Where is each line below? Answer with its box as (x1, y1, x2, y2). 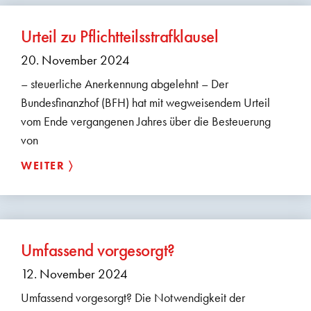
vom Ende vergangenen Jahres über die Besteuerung (21, 112, 271, 129)
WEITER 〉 (21, 158, 73, 173)
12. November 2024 (21, 264, 128, 283)
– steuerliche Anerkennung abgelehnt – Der (21, 75, 228, 92)
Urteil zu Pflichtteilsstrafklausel (21, 24, 218, 48)
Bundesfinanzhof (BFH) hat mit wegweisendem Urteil (21, 94, 270, 110)
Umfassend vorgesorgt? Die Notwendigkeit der (21, 289, 245, 305)
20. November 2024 (21, 51, 130, 69)
